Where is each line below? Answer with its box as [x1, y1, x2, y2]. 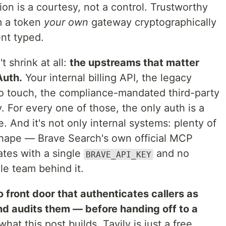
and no [153, 147, 189, 160]
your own [44, 16, 88, 29]
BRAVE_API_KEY [86, 149, 151, 159]
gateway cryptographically [88, 16, 216, 29]
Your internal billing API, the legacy [22, 72, 192, 84]
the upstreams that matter [70, 56, 199, 69]
